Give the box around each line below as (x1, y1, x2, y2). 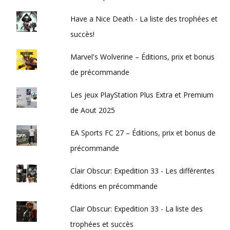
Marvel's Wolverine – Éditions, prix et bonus (70, 52, 215, 62)
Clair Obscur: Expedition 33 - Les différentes (70, 166, 215, 176)
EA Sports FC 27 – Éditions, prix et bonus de (70, 128, 216, 138)
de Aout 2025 (70, 105, 116, 116)
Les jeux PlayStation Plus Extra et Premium (70, 90, 214, 100)
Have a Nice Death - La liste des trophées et (70, 14, 218, 24)
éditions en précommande (70, 181, 158, 191)
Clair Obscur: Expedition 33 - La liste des (70, 204, 203, 214)
